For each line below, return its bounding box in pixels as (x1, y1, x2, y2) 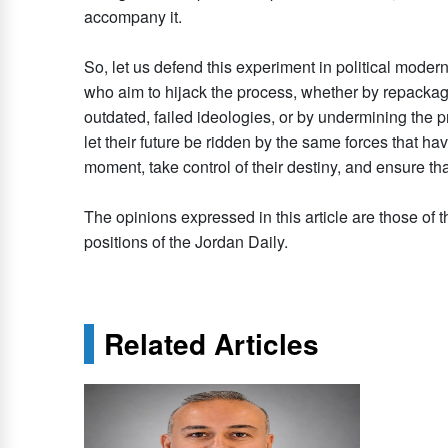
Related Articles (104, 323, 319, 365)
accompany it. (84, 5, 182, 29)
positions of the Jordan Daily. (84, 230, 288, 254)
